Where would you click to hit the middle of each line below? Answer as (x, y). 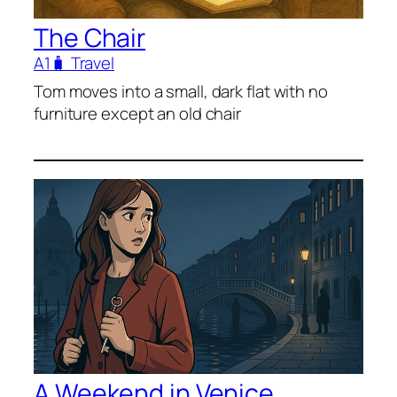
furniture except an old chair (138, 114)
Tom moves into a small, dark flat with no (181, 92)
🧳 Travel (82, 63)
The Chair (90, 38)
